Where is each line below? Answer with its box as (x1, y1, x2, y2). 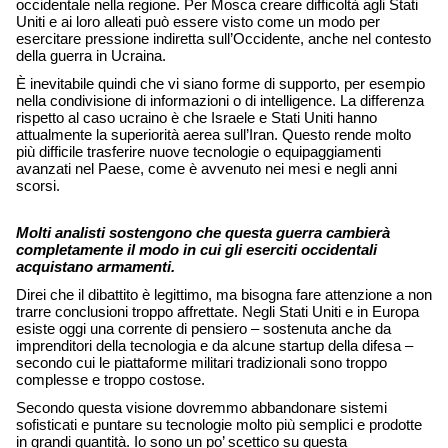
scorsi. (16, 178, 64, 194)
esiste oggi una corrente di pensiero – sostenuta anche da (16, 321, 391, 337)
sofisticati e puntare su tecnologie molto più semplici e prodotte (16, 417, 422, 433)
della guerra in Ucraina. (16, 48, 170, 64)
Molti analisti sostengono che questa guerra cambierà (16, 225, 390, 241)
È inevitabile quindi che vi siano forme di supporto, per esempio (16, 76, 425, 92)
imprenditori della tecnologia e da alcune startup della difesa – (16, 338, 413, 354)
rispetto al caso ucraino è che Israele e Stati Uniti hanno (16, 110, 377, 126)
